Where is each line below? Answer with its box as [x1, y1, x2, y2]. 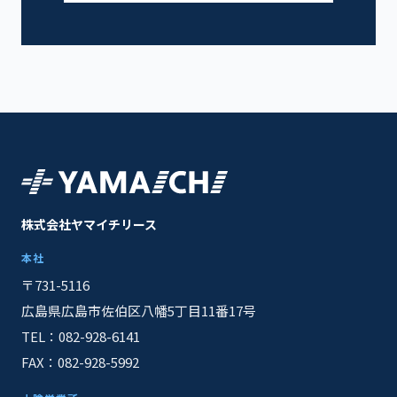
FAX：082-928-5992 [21, 353, 139, 371]
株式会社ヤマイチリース [21, 215, 157, 233]
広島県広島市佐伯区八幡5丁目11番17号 [21, 301, 256, 320]
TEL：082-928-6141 [21, 327, 140, 346]
